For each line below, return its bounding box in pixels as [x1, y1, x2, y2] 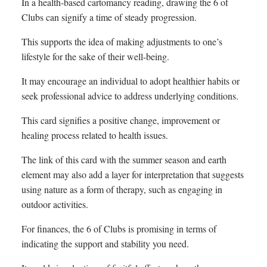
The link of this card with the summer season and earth [21, 153, 226, 166]
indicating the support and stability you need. [21, 237, 189, 250]
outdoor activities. [21, 198, 88, 211]
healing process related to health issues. [21, 129, 168, 142]
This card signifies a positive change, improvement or [21, 114, 220, 127]
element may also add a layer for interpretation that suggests [21, 168, 244, 181]
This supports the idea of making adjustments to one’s [21, 35, 222, 48]
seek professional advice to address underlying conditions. [21, 89, 238, 103]
